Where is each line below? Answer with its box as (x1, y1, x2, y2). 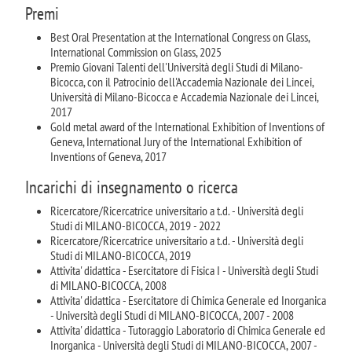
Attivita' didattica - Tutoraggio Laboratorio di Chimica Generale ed (50, 321, 325, 338)
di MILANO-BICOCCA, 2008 (50, 277, 167, 293)
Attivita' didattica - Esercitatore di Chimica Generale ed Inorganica (50, 291, 326, 308)
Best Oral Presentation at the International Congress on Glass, (50, 28, 310, 45)
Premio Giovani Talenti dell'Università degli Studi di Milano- (50, 58, 303, 75)
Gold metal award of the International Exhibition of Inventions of (50, 118, 324, 134)
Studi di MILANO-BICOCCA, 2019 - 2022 (50, 217, 221, 233)
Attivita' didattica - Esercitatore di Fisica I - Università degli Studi (50, 262, 318, 278)
